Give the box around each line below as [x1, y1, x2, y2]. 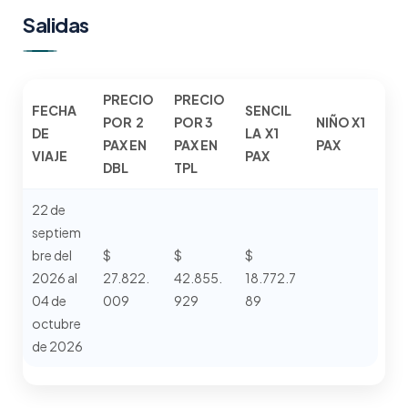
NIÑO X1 [316, 114, 365, 130]
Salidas [23, 12, 89, 37]
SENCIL [245, 102, 291, 118]
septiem [32, 224, 81, 240]
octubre [32, 315, 81, 331]
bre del [32, 247, 72, 263]
